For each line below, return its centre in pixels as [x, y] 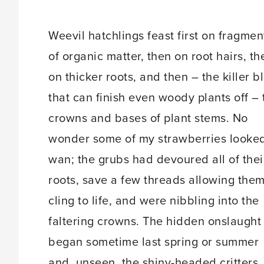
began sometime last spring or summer [154, 242]
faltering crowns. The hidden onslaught [155, 222]
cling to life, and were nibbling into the [154, 201]
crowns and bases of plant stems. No [148, 118]
